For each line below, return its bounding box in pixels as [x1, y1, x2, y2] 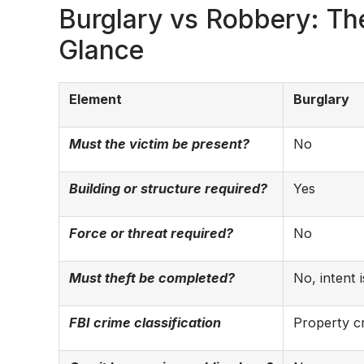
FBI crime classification [69, 314, 221, 331]
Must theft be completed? [69, 269, 235, 286]
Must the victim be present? [69, 135, 249, 152]
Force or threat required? [69, 224, 233, 241]
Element [69, 90, 122, 107]
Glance [58, 33, 144, 66]
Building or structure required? [69, 180, 267, 197]
